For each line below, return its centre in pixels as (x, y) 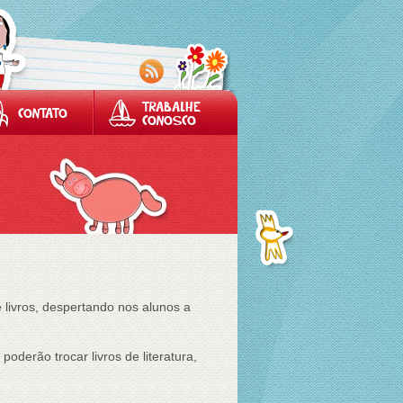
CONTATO (43, 115)
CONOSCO (169, 122)
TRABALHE (171, 108)
